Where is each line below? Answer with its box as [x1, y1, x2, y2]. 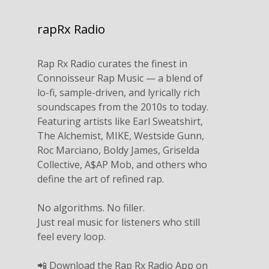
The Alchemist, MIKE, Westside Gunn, [37, 129, 205, 143]
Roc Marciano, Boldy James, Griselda [37, 144, 200, 157]
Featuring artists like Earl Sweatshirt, [37, 115, 204, 128]
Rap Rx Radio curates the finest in [37, 57, 188, 71]
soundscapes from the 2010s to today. [37, 100, 209, 114]
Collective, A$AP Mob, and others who [37, 158, 208, 172]
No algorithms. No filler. [37, 201, 145, 215]
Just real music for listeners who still [37, 216, 201, 229]
